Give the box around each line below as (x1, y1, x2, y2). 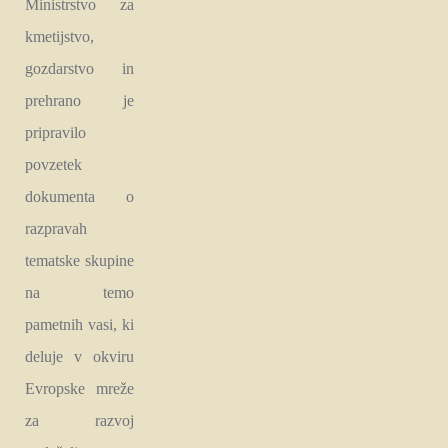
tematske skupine (25, 251, 135, 269)
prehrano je (25, 91, 135, 109)
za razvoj (25, 411, 135, 429)
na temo (25, 283, 135, 301)
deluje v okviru (25, 347, 135, 365)
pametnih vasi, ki (25, 315, 135, 333)
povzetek (25, 155, 82, 173)
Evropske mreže (25, 379, 135, 397)
